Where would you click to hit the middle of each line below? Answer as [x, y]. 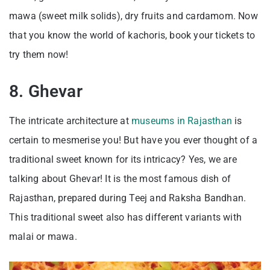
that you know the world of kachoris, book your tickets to [132, 35]
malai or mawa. [44, 236]
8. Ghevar [46, 91]
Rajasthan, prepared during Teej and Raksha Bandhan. [128, 198]
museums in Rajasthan [182, 121]
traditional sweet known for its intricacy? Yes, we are [123, 159]
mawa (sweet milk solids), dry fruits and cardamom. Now [133, 16]
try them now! [39, 54]
